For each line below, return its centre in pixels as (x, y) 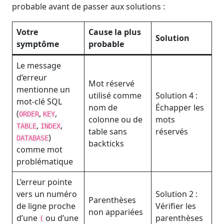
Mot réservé (111, 83)
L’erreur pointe (44, 182)
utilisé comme (115, 95)
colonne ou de (115, 119)
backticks (106, 143)
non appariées (116, 212)
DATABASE (32, 138)
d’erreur (32, 77)
